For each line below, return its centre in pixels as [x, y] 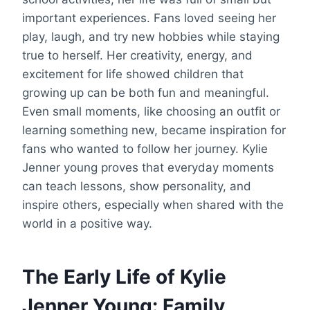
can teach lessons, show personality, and [137, 186]
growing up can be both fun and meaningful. [146, 92]
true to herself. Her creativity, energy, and [137, 55]
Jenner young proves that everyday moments [148, 167]
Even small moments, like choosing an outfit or [151, 111]
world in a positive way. [87, 223]
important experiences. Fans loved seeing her [149, 18]
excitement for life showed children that [133, 74]
